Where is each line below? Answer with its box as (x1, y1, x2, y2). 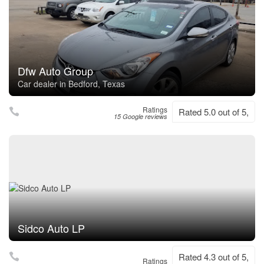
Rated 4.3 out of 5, (179, 250, 249, 263)
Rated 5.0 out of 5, (179, 105, 249, 118)
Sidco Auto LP (18, 220, 85, 236)
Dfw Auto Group (18, 63, 93, 78)
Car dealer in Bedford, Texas (18, 78, 125, 90)
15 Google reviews (114, 112, 167, 121)
